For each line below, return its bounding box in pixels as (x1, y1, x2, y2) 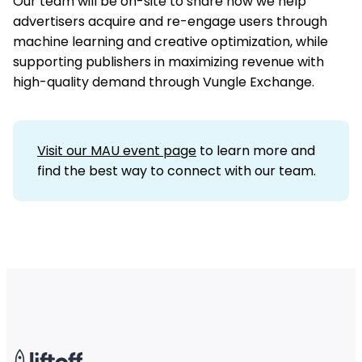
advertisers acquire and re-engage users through (13, 12, 327, 31)
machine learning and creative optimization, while (13, 32, 328, 51)
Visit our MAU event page (37, 141, 196, 160)
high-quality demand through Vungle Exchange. (13, 73, 314, 91)
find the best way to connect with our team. (37, 162, 316, 180)
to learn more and (196, 141, 315, 160)
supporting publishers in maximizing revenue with (13, 53, 324, 71)
